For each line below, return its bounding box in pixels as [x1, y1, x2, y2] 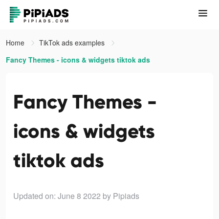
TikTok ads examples [39, 38, 107, 47]
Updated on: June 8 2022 [13, 190, 101, 201]
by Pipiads [103, 190, 139, 201]
